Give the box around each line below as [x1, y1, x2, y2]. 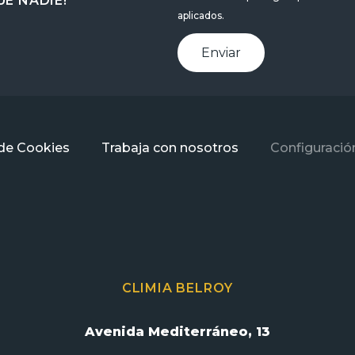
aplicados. [177, 9, 224, 21]
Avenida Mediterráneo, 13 [84, 323, 270, 339]
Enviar [200, 44, 241, 60]
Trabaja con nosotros [101, 139, 239, 155]
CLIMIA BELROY [121, 280, 234, 296]
